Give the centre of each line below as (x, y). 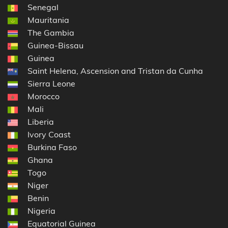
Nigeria (41, 211)
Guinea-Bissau (55, 46)
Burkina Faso (52, 147)
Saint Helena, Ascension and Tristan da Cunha (115, 71)
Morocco (44, 96)
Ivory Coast (49, 135)
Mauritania (48, 20)
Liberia (41, 122)
